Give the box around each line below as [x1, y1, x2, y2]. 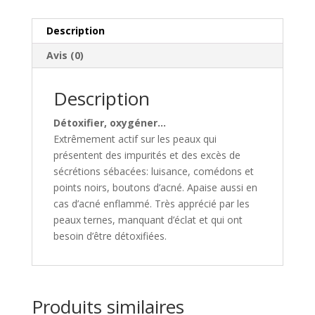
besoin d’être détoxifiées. [53, 229, 169, 243]
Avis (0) [46, 49, 84, 63]
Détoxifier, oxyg [53, 116, 134, 130]
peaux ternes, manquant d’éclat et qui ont [53, 213, 243, 227]
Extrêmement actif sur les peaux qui [53, 132, 217, 146]
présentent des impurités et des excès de [53, 148, 240, 162]
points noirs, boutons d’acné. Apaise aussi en [53, 181, 257, 195]
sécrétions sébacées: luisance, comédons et [53, 165, 254, 179]
